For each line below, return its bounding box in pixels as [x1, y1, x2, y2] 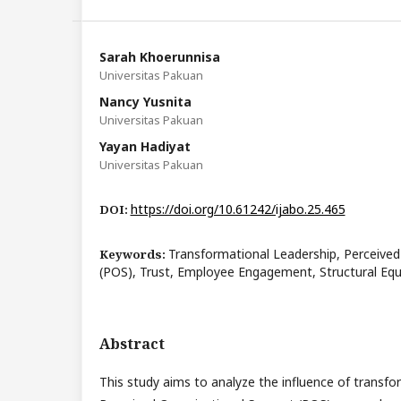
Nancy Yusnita [98, 93, 192, 111]
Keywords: [98, 246, 168, 263]
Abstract [98, 334, 165, 354]
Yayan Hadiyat [98, 138, 191, 156]
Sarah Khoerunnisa [98, 48, 220, 66]
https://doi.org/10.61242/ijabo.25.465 [130, 200, 346, 218]
